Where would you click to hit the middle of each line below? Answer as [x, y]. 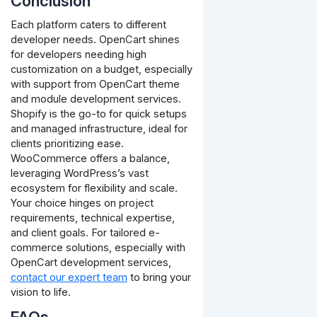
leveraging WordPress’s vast [79, 174]
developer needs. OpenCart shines [95, 40]
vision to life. [40, 293]
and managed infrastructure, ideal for [99, 129]
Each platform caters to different [88, 25]
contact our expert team [69, 278]
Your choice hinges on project [82, 203]
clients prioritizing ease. [67, 144]
